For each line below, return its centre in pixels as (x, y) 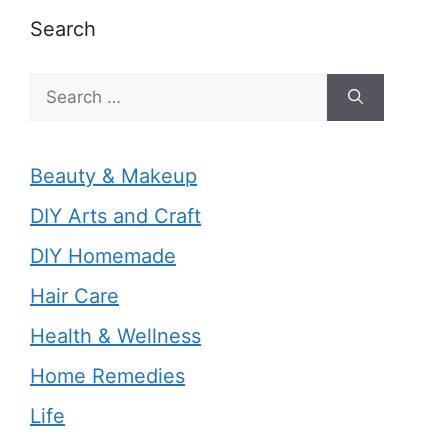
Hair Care (74, 295)
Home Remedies (107, 375)
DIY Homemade (103, 255)
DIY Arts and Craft (115, 215)
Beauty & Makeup (113, 175)
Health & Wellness (115, 335)
